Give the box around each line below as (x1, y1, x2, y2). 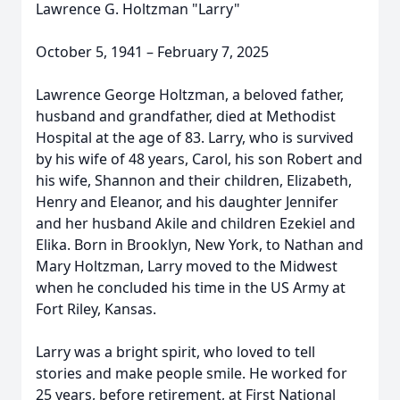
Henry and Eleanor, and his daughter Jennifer (36, 192, 338, 212)
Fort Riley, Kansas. (36, 299, 156, 319)
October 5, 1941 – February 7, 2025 (36, 42, 269, 62)
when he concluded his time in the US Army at (36, 278, 346, 297)
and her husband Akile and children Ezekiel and (36, 213, 355, 233)
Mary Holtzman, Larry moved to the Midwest (36, 256, 337, 276)
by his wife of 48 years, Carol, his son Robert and (36, 149, 362, 169)
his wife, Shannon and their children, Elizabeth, (36, 171, 352, 190)
